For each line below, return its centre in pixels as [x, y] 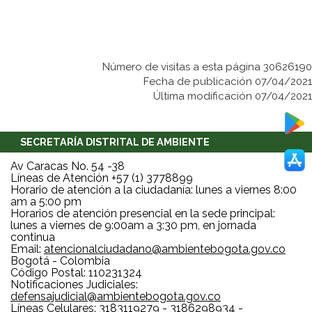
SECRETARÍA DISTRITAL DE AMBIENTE [115, 142]
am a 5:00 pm [46, 202]
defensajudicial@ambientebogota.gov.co [116, 297]
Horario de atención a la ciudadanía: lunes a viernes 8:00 [154, 190]
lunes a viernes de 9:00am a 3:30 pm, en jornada [133, 226]
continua [33, 237]
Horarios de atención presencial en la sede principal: [143, 214]
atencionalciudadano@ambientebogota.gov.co [165, 249]
